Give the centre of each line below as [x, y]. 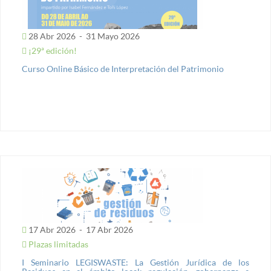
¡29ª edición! [52, 51]
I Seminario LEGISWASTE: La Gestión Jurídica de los [135, 262]
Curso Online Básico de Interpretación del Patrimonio [123, 69]
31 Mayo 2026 [112, 36]
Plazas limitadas [57, 244]
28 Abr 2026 [52, 36]
